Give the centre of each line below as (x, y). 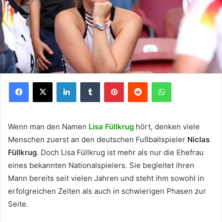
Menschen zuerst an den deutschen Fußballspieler (98, 139)
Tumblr (110, 82)
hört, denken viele (167, 126)
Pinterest (138, 82)
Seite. (18, 204)
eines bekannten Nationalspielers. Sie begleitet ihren (101, 165)
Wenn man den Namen (48, 126)
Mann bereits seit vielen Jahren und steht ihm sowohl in (106, 178)
